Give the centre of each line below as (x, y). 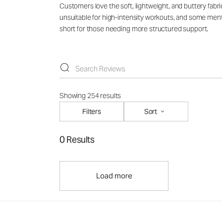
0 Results (77, 140)
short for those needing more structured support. (134, 29)
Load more (114, 176)
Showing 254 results (90, 96)
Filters (91, 111)
